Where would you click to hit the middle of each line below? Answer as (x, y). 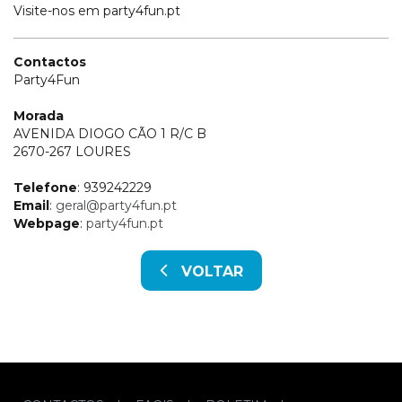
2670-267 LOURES (72, 151)
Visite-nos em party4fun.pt (97, 10)
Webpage (47, 223)
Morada (39, 115)
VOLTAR (205, 271)
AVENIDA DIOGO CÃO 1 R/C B (110, 133)
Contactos (50, 61)
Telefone (45, 187)
